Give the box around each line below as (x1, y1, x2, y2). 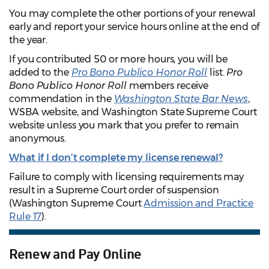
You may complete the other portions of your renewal (9, 7, 256, 19)
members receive (126, 79, 209, 91)
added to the (9, 66, 71, 78)
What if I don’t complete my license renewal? (9, 151, 223, 163)
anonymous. (9, 132, 68, 144)
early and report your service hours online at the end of (9, 20, 260, 32)
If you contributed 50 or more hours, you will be (9, 53, 228, 65)
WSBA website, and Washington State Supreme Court (9, 106, 258, 118)
